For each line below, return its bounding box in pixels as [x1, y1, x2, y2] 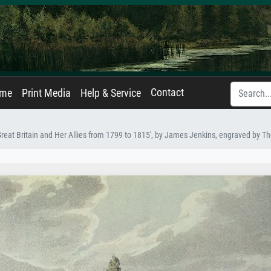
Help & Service [80, 87, 141, 99]
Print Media [22, 87, 71, 99]
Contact [151, 87, 184, 99]
